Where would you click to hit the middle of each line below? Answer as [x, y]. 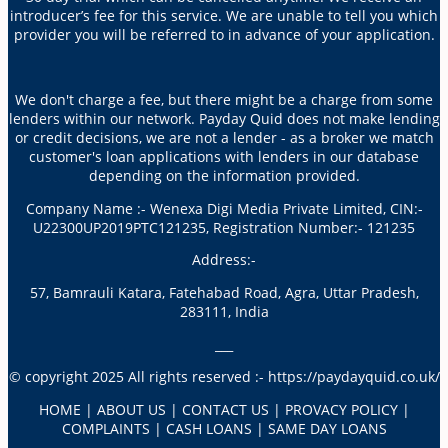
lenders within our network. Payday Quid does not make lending [224, 118]
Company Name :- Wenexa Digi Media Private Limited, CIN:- [224, 208]
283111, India [224, 311]
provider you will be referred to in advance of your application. [224, 34]
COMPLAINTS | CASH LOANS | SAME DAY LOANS [224, 428]
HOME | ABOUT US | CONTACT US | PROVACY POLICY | [224, 409]
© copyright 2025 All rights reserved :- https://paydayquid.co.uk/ [224, 377]
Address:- [224, 260]
